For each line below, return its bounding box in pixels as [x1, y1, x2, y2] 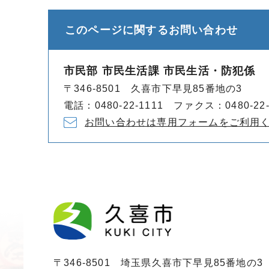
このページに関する [65, 24, 169, 36]
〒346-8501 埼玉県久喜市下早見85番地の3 [53, 257, 263, 268]
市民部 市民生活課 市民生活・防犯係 [64, 65, 256, 77]
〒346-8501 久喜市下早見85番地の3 [64, 83, 243, 94]
